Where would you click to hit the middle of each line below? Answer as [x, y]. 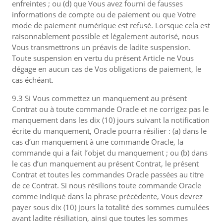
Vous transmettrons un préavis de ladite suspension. [101, 47]
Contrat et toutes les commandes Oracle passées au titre [108, 174]
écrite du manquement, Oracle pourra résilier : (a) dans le [109, 131]
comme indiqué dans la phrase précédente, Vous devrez [107, 196]
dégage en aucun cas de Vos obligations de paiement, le [107, 69]
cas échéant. [33, 80]
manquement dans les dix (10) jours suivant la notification [111, 120]
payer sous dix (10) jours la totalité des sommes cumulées [111, 207]
